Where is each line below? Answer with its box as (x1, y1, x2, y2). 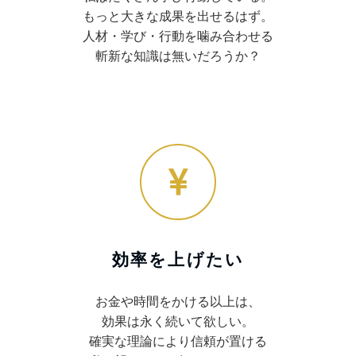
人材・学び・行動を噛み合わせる (83, 28, 273, 44)
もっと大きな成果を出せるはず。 (83, 8, 273, 24)
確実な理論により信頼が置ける (89, 333, 267, 349)
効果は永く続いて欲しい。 (102, 313, 254, 329)
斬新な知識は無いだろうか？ (95, 48, 261, 64)
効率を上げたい (112, 249, 244, 269)
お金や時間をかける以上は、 (95, 293, 261, 309)
